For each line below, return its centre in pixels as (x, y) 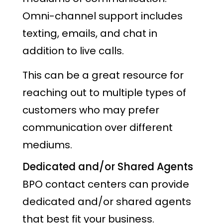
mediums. (47, 145)
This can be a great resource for (103, 75)
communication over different (98, 127)
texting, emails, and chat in (90, 34)
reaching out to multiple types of (104, 92)
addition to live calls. (73, 51)
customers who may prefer (91, 110)
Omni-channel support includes (103, 16)
